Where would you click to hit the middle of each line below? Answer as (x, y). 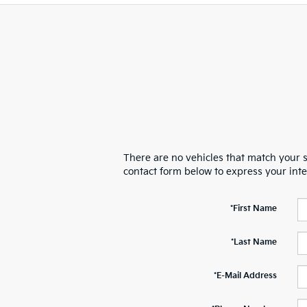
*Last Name (254, 243)
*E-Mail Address (245, 276)
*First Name (253, 209)
